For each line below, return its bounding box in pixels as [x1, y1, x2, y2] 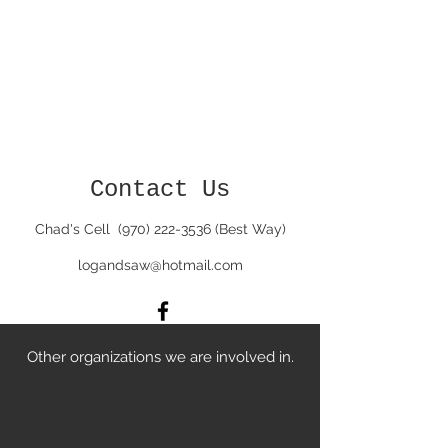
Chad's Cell [34, 221, 118, 237]
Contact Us [90, 176, 230, 203]
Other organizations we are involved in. [26, 348, 294, 366]
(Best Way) [210, 221, 286, 237]
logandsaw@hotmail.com [77, 257, 243, 273]
